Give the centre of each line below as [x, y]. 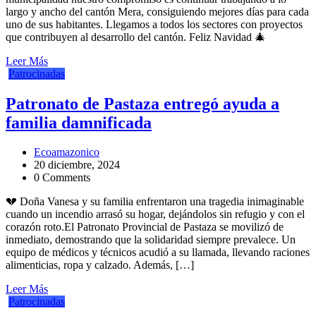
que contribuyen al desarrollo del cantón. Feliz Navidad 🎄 [136, 37]
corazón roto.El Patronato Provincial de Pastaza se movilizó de [145, 227]
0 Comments [62, 178]
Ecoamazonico [67, 152]
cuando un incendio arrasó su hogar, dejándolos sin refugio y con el [155, 214]
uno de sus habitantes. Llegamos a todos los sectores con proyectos [154, 24]
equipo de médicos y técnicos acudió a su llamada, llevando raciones [158, 253]
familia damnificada [79, 122]
